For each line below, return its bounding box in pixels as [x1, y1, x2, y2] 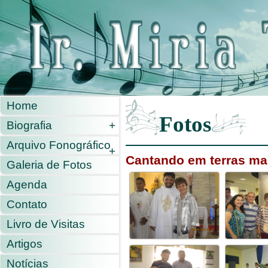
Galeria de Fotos [7, 159, 92, 171]
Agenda [7, 178, 47, 191]
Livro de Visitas [7, 218, 85, 230]
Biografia [7, 119, 52, 132]
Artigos [7, 237, 42, 250]
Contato [7, 198, 47, 211]
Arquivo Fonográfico [7, 139, 111, 151]
